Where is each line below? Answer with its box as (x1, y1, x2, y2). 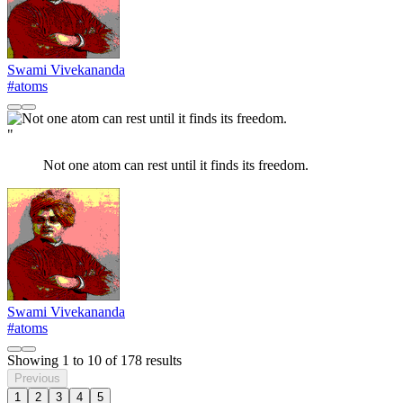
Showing (7, 353, 62, 369)
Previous (14, 372, 60, 386)
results (142, 353, 182, 369)
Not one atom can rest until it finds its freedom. (43, 157, 309, 174)
